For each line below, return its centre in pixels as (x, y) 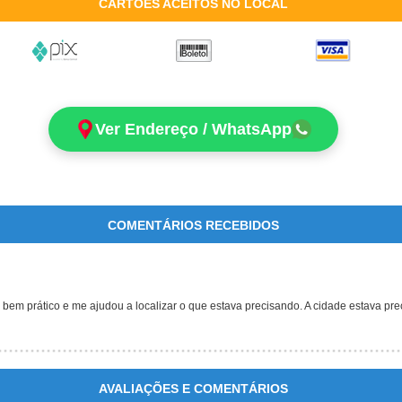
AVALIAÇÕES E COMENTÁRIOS (193, 389)
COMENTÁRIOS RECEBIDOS (193, 225)
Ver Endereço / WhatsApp (193, 129)
